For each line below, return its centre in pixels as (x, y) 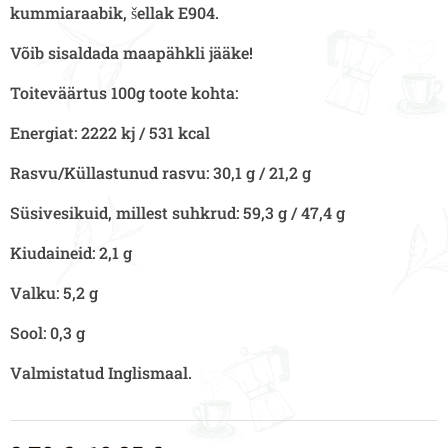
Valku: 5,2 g (54, 293)
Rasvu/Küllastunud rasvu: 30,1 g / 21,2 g (160, 173)
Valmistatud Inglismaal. (101, 373)
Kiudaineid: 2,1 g (71, 253)
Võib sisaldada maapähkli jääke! (131, 53)
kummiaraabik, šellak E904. (114, 13)
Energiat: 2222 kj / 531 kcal (110, 133)
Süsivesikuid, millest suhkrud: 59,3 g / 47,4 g (177, 213)
